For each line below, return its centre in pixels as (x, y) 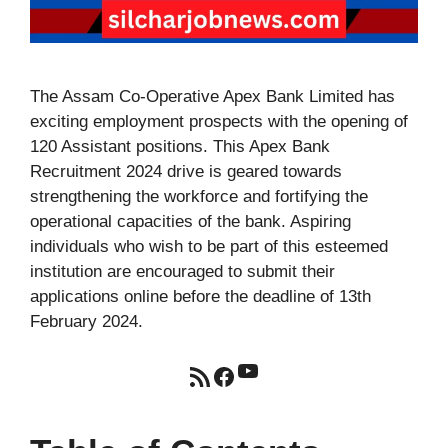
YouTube (281, 369)
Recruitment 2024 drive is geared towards (186, 171)
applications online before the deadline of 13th (200, 296)
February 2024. (86, 321)
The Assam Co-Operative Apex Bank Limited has (212, 96)
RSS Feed (214, 375)
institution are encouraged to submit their (182, 271)
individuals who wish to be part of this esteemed (209, 246)
